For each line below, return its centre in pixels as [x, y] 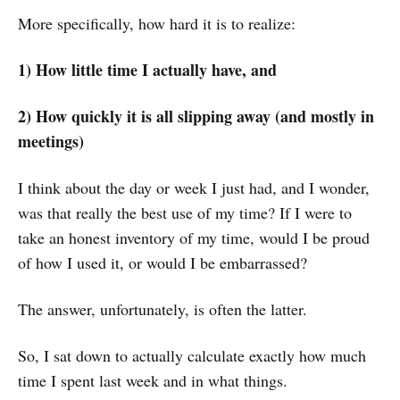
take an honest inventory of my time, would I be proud [194, 237]
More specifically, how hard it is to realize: [157, 23]
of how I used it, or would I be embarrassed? [162, 262]
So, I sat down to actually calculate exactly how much [192, 355]
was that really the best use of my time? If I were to [185, 212]
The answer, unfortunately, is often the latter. [162, 309]
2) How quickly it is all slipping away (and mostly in [196, 116]
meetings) [51, 141]
